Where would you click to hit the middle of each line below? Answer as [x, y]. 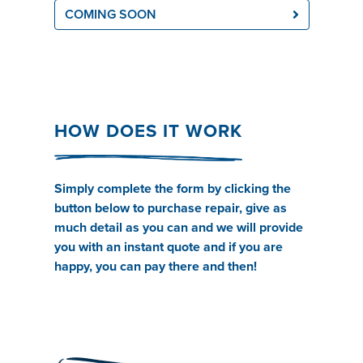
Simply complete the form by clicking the [172, 189]
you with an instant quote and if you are [168, 247]
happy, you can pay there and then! [155, 267]
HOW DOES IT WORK [148, 131]
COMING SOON [110, 15]
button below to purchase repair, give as [170, 208]
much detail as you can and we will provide [178, 228]
